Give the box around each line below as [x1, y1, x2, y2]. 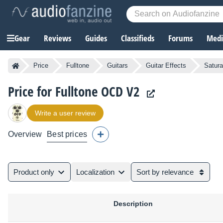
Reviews [44, 32, 71, 44]
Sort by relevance [136, 168, 194, 177]
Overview [8, 130, 42, 139]
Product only [13, 168, 54, 177]
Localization [76, 168, 114, 177]
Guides [85, 32, 107, 44]
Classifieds [121, 32, 154, 44]
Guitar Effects [146, 62, 186, 70]
